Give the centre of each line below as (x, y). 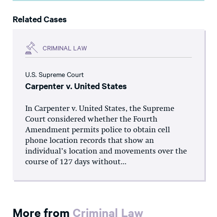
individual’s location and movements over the (106, 151)
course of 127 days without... (76, 162)
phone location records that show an (90, 141)
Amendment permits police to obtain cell (98, 130)
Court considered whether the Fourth (91, 119)
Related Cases (40, 19)
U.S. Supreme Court (54, 74)
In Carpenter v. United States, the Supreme (100, 109)
